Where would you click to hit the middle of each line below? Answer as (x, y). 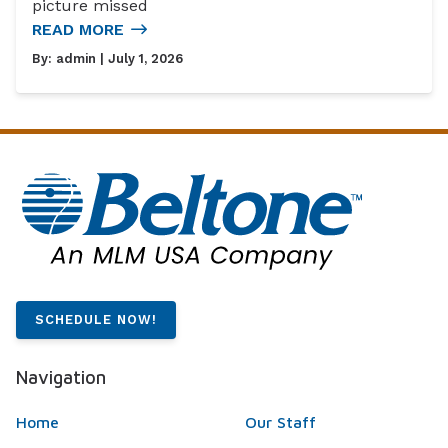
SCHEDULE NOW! (96, 319)
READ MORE (78, 30)
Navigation (61, 376)
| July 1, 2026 (139, 59)
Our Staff (280, 421)
